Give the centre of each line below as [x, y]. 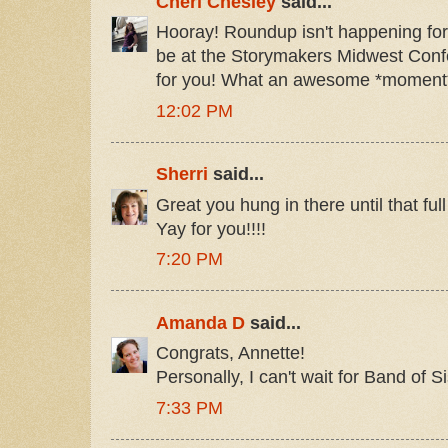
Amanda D [200, 322]
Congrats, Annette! [230, 353]
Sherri [182, 174]
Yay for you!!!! [211, 228]
